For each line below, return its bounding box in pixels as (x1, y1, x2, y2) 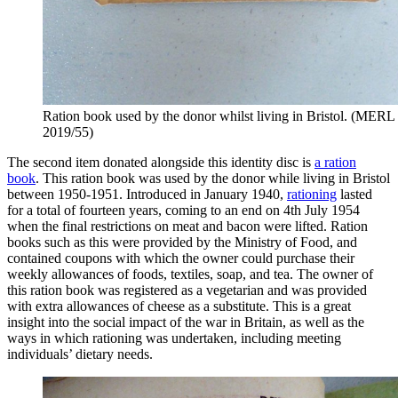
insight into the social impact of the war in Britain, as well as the (7, 314, 364, 330)
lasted (337, 186, 372, 202)
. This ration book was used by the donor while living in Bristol (36, 170, 390, 186)
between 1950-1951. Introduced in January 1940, (7, 186, 287, 202)
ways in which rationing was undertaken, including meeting (7, 330, 341, 346)
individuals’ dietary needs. (7, 346, 153, 362)
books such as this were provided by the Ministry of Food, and (7, 234, 357, 250)
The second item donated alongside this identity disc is (7, 154, 314, 170)
